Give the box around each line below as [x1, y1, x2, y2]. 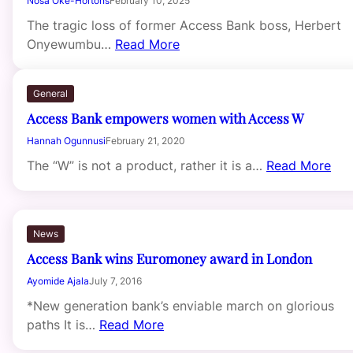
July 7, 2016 [89, 274, 142, 287]
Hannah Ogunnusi [27, 134, 106, 147]
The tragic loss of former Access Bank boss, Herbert [27, 17, 341, 33]
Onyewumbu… [27, 35, 115, 52]
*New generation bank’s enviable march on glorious [27, 297, 334, 314]
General [33, 87, 68, 99]
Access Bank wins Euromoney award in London [27, 248, 312, 267]
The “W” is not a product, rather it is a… [27, 157, 266, 173]
